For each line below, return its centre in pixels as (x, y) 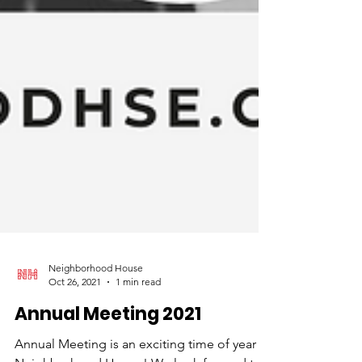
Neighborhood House (96, 297)
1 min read (138, 311)
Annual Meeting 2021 (108, 343)
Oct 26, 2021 (75, 311)
